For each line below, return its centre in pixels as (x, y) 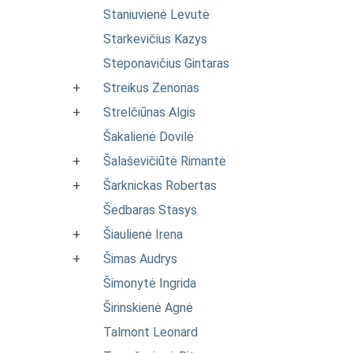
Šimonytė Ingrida (150, 283)
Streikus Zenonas (151, 88)
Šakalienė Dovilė (149, 137)
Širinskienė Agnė (148, 308)
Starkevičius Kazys (155, 39)
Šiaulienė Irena (143, 234)
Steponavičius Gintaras (166, 63)
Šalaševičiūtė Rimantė (165, 161)
